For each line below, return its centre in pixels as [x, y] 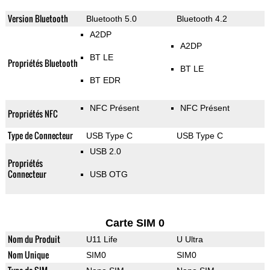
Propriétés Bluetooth [42, 63]
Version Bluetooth [38, 19]
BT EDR [105, 80]
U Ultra [190, 240]
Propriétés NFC [33, 114]
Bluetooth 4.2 [202, 19]
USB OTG [108, 174]
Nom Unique [28, 255]
